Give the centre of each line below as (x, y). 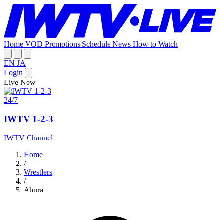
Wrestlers (38, 172)
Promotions (63, 44)
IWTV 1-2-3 (28, 119)
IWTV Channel (28, 138)
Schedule (97, 44)
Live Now (20, 82)
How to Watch (155, 44)
